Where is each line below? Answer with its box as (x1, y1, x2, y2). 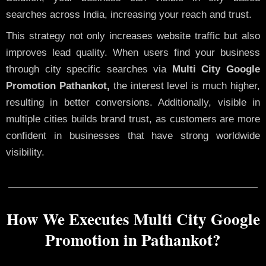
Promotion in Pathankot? (45, 227, 221, 251)
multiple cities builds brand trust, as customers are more (6, 113, 260, 125)
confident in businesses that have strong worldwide (6, 130, 260, 142)
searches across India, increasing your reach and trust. (6, 8, 252, 20)
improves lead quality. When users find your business (6, 47, 260, 59)
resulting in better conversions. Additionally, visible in (6, 97, 260, 109)
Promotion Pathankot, (6, 80, 110, 92)
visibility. (6, 147, 45, 159)
